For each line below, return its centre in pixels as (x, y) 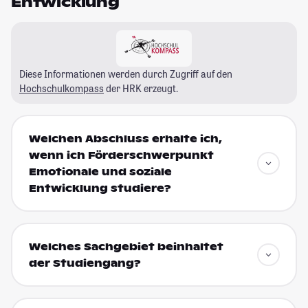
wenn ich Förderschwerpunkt (121, 156)
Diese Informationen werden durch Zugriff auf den (126, 74)
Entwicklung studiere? (100, 189)
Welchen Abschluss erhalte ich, (125, 139)
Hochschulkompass (62, 88)
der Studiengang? (85, 264)
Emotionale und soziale (100, 172)
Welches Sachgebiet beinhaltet (126, 247)
